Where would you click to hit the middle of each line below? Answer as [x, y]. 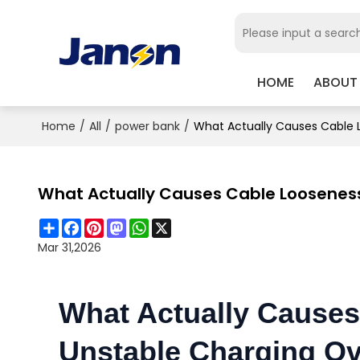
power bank [147, 126]
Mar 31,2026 [69, 247]
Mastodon [154, 225]
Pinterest [128, 225]
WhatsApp [177, 225]
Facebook [108, 225]
